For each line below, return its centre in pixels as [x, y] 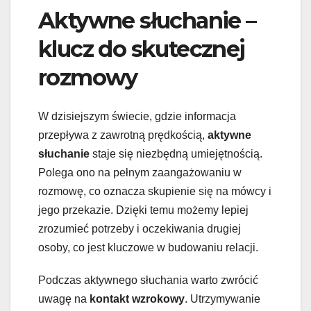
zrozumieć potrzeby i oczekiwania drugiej [140, 229]
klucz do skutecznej [142, 49]
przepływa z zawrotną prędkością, [123, 135]
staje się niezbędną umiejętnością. [176, 154]
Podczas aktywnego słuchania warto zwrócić [148, 280]
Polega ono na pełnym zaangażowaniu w [140, 173]
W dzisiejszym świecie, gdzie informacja [137, 117]
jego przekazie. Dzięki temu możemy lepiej [143, 210]
